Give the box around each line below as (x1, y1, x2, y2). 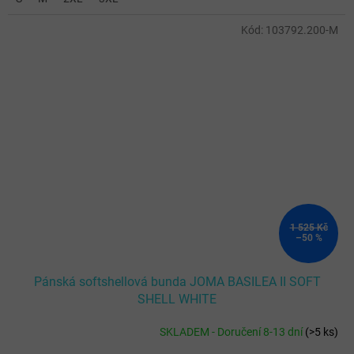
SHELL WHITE (137, 292, 217, 307)
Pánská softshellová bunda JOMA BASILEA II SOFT (33, 274, 321, 290)
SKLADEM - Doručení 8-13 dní (160, 325, 305, 338)
